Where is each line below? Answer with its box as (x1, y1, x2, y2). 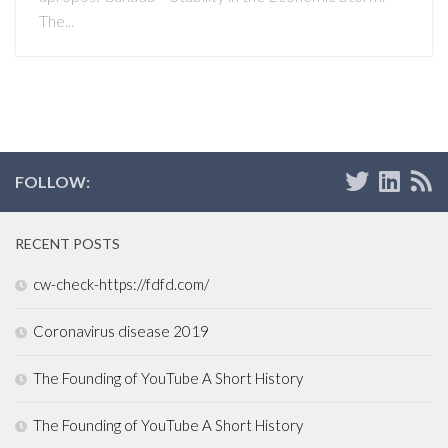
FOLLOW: (15, 172, 90, 192)
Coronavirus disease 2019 (33, 322, 209, 341)
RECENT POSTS (15, 235, 120, 253)
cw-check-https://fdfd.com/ (33, 275, 209, 294)
